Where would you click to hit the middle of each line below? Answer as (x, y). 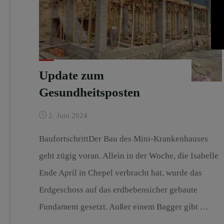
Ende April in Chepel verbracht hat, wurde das (120, 172)
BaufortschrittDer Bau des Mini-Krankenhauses (123, 138)
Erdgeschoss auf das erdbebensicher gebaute (118, 189)
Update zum (71, 75)
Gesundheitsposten (89, 92)
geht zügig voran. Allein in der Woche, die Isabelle (128, 155)
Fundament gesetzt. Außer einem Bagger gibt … (123, 206)
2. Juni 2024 (68, 115)
